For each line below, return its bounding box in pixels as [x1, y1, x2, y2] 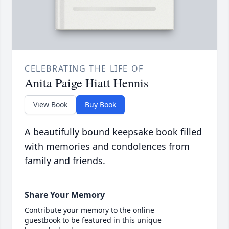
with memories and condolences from [25, 140, 190, 153]
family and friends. [25, 154, 105, 167]
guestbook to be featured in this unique [25, 215, 162, 225]
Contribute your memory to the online [25, 205, 154, 215]
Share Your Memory [25, 189, 105, 201]
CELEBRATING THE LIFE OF [25, 63, 144, 75]
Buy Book [85, 100, 116, 110]
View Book [33, 100, 67, 110]
